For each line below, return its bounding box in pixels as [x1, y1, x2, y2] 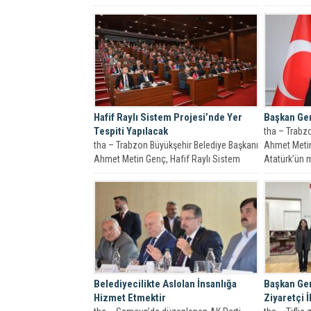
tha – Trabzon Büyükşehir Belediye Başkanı [94, 139, 258, 151]
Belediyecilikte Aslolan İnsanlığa [94, 278, 237, 291]
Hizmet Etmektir [94, 292, 166, 305]
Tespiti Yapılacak [94, 124, 168, 137]
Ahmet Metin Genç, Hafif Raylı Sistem [94, 153, 240, 165]
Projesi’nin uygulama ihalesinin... [94, 167, 221, 178]
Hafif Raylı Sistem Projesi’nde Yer [94, 110, 242, 124]
